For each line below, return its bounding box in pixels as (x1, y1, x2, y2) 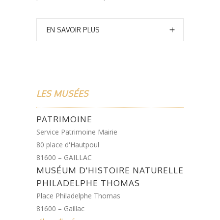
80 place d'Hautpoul (36, 140, 99, 150)
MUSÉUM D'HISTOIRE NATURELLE (36, 165, 184, 176)
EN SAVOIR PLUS (47, 26, 100, 34)
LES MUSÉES (36, 88, 88, 99)
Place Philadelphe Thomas (36, 191, 120, 201)
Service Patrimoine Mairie (36, 127, 117, 137)
